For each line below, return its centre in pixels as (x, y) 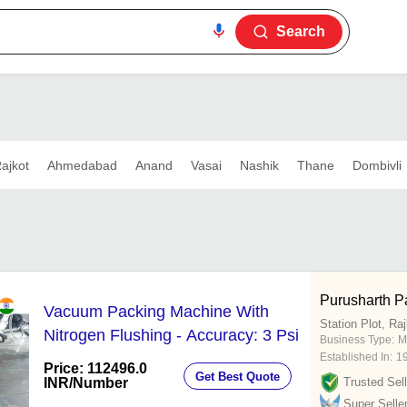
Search (300, 31)
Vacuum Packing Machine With (156, 312)
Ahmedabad (82, 165)
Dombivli (377, 165)
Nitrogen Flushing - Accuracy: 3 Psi (171, 336)
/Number (99, 383)
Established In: (356, 357)
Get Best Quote (238, 376)
